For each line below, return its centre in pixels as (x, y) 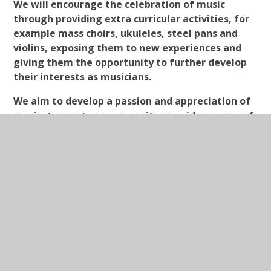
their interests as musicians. (85, 77)
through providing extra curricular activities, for (132, 19)
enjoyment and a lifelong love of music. (110, 130)
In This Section (82, 230)
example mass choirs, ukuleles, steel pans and (126, 34)
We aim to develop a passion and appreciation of (132, 101)
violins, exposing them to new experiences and (128, 48)
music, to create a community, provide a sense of (134, 116)
